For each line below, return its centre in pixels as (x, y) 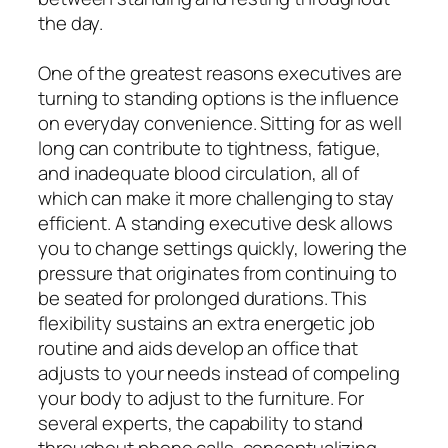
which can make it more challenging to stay (216, 197)
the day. (71, 22)
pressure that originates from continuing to (217, 272)
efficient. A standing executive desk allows (215, 222)
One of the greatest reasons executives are (220, 72)
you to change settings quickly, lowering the (222, 247)
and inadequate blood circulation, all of (198, 172)
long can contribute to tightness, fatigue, (209, 147)
